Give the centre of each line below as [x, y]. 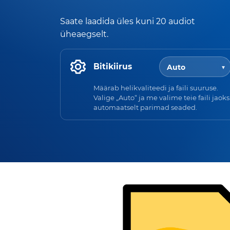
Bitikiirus [113, 67]
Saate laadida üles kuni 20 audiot [128, 21]
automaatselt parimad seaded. [145, 107]
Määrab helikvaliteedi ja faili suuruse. [156, 88]
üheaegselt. [84, 34]
